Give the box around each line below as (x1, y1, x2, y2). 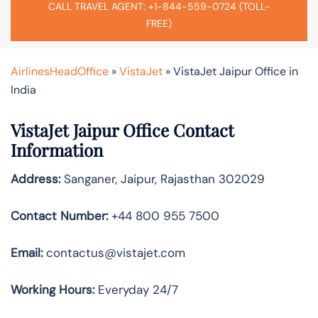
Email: (11, 244, 43, 261)
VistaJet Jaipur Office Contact (11, 118, 234, 141)
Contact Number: (11, 207, 108, 224)
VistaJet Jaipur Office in (173, 63, 298, 79)
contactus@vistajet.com (43, 244, 185, 261)
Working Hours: (11, 281, 94, 297)
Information (11, 138, 103, 161)
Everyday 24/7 (94, 281, 178, 297)
